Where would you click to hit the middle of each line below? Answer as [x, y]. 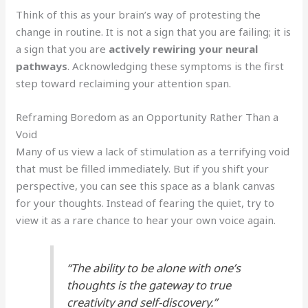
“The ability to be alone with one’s [154, 268]
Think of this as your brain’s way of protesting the [139, 14]
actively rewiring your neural [184, 48]
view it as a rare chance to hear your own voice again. [146, 220]
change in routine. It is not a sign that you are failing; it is [154, 31]
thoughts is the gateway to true [149, 285]
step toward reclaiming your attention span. [124, 83]
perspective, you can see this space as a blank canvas [146, 185]
